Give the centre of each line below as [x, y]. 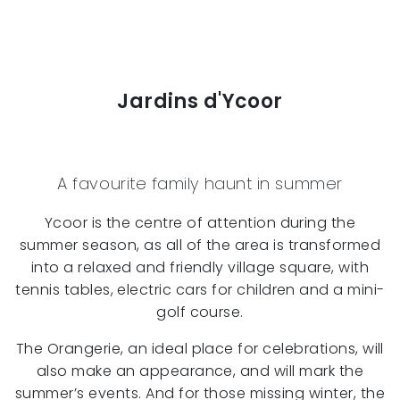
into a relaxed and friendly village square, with [200, 268]
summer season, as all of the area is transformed [200, 246]
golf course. [200, 312]
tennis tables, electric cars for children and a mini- [200, 290]
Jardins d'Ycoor [200, 102]
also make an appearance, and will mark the [200, 371]
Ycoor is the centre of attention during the [200, 223]
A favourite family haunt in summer [200, 184]
